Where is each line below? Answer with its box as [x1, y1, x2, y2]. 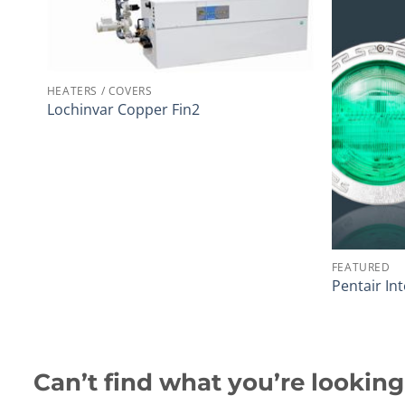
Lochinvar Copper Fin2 [46, 99, 200, 119]
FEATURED [331, 259, 391, 275]
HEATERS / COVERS [46, 83, 153, 99]
